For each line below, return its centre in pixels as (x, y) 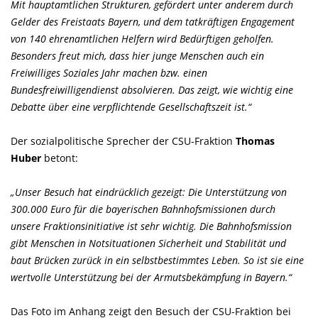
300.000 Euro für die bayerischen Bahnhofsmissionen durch (143, 209)
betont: (60, 158)
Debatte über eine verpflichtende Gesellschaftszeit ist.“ (131, 107)
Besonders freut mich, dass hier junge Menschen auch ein (137, 56)
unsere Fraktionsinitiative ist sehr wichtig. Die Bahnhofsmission (151, 226)
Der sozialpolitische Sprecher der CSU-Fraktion (123, 141)
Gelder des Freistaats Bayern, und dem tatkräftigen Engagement (153, 22)
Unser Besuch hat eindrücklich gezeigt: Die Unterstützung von (149, 192)
